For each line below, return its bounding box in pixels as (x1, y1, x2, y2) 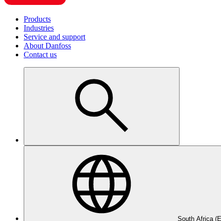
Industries (24, 24, 54, 32)
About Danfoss (24, 41, 71, 50)
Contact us (24, 50, 57, 59)
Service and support (24, 33, 85, 41)
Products (24, 15, 51, 23)
